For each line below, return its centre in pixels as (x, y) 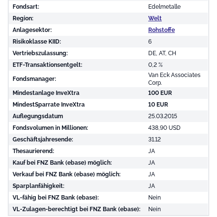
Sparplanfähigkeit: (39, 186)
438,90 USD (164, 128)
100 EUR (160, 93)
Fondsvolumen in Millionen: (50, 128)
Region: (23, 18)
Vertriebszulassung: (40, 53)
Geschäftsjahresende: (43, 139)
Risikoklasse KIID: (37, 41)
